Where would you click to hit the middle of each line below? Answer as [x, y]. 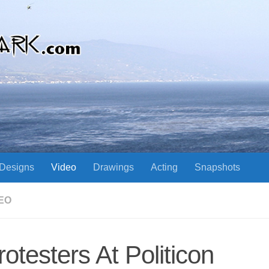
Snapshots [217, 167]
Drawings [113, 167]
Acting [164, 167]
